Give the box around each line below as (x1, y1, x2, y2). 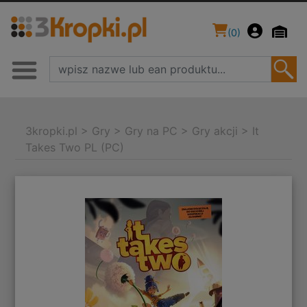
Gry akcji (192, 124, 238, 138)
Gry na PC (125, 124, 178, 138)
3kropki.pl (25, 124, 78, 138)
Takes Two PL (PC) (25, 140, 125, 155)
